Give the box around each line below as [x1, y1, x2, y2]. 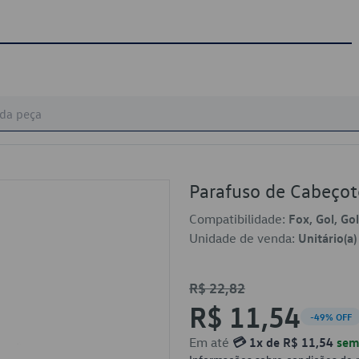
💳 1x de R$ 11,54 [232, 334, 333, 350]
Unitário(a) [298, 230, 357, 246]
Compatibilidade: [189, 211, 288, 227]
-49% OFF [310, 310, 352, 323]
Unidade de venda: [189, 230, 298, 246]
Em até [189, 334, 232, 350]
